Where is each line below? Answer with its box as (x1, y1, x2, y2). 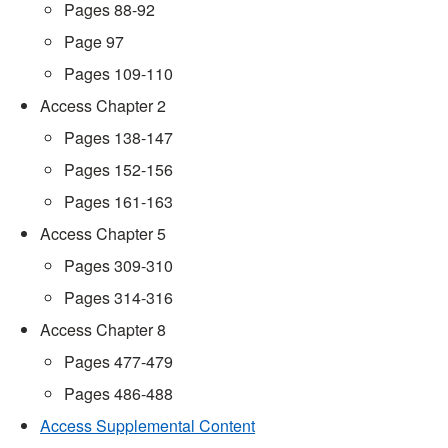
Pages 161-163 (64, 189, 173, 213)
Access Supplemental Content (40, 413, 255, 437)
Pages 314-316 (64, 285, 173, 309)
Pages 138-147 (64, 125, 173, 149)
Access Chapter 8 (40, 317, 166, 341)
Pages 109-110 (64, 61, 173, 85)
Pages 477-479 (64, 349, 173, 373)
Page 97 (64, 29, 124, 53)
